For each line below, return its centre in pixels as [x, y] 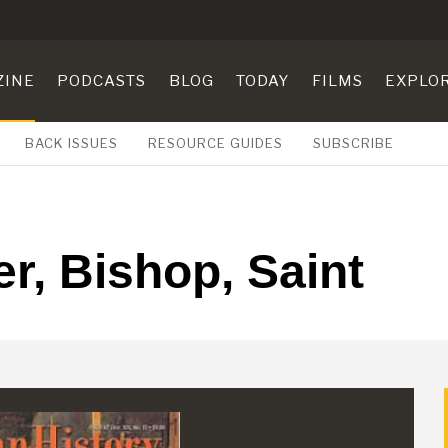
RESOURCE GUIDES [215, 143]
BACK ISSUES [71, 143]
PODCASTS [102, 81]
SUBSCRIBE [353, 143]
